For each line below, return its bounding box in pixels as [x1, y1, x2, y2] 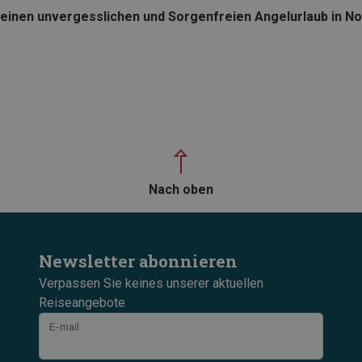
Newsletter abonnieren [39, 249, 238, 272]
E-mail [49, 320, 80, 334]
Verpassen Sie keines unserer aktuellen [39, 275, 263, 291]
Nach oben [149, 181, 213, 197]
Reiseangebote [39, 294, 125, 310]
